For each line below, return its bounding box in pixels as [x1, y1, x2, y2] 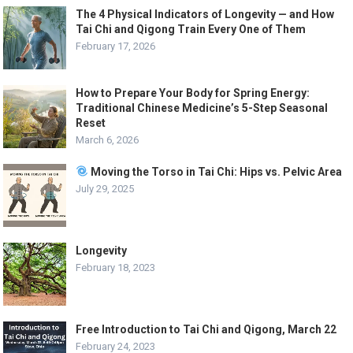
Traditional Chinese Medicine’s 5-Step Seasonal [76, 101, 329, 114]
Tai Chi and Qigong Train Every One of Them [76, 22, 307, 35]
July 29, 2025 [76, 182, 135, 195]
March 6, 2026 [76, 133, 139, 146]
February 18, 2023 [76, 261, 156, 273]
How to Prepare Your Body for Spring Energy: [76, 86, 310, 99]
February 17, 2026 [76, 39, 156, 52]
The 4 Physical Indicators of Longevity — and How [76, 7, 335, 20]
